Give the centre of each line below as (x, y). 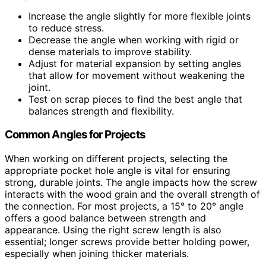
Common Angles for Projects (75, 135)
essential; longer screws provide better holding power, (127, 241)
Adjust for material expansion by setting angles (135, 63)
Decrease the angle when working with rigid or (134, 39)
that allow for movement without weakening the (137, 75)
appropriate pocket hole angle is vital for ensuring (118, 170)
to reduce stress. (66, 28)
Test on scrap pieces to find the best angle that (135, 99)
